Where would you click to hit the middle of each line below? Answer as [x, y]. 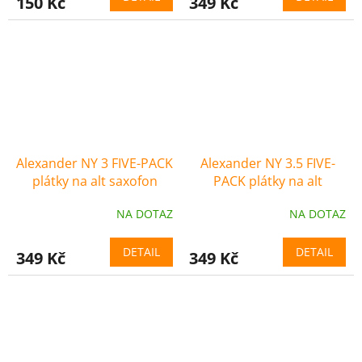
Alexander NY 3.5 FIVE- [267, 163]
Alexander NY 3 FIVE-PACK [95, 163]
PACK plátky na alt [267, 181]
